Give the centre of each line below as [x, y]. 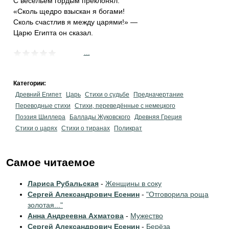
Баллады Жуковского [100, 117]
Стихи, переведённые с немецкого [125, 106]
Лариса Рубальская [63, 184]
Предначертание [158, 95]
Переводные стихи [43, 106]
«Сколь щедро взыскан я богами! [69, 11]
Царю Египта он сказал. [53, 33]
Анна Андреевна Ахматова [76, 216]
